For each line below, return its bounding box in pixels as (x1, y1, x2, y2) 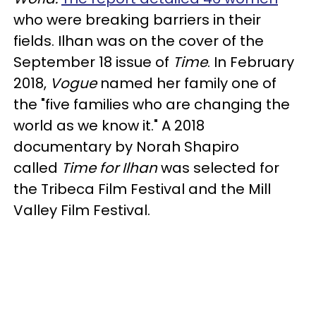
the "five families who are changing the (13, 95, 290, 114)
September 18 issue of (13, 52, 173, 72)
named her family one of (97, 73, 276, 93)
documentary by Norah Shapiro (13, 137, 239, 157)
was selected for (157, 158, 279, 178)
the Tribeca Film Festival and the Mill (13, 179, 271, 199)
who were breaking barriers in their (13, 10, 261, 30)
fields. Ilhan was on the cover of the (13, 31, 264, 51)
